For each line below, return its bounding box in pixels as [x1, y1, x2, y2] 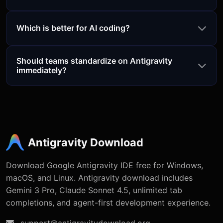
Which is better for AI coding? [16, 23, 130, 33]
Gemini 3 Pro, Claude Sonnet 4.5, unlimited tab [6, 185, 182, 195]
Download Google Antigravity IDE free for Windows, [6, 160, 203, 170]
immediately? [16, 65, 67, 75]
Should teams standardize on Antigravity [16, 55, 172, 66]
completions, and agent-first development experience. [6, 197, 211, 208]
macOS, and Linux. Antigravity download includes [6, 172, 193, 183]
